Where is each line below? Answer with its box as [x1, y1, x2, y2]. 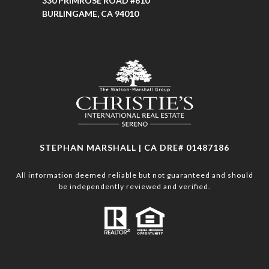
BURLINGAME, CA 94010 [42, 8, 139, 19]
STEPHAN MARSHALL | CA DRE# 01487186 [40, 142, 229, 153]
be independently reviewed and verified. [58, 182, 211, 192]
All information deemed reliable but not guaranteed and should [16, 171, 253, 180]
